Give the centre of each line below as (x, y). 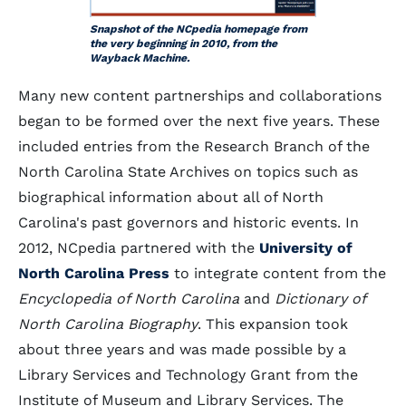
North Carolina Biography (108, 324)
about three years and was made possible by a (182, 349)
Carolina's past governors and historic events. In (188, 222)
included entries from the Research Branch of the (194, 146)
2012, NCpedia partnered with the (139, 248)
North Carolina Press (94, 273)
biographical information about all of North (171, 197)
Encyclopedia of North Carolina (129, 299)
